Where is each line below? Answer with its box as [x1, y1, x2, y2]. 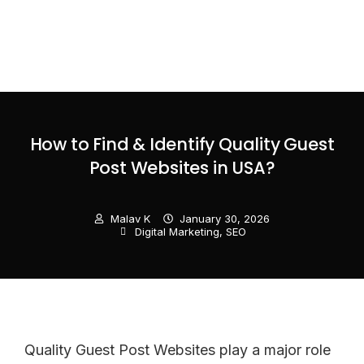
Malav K [110, 211, 150, 225]
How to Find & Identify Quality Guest [29, 132, 335, 156]
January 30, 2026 [180, 211, 270, 225]
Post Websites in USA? [89, 155, 275, 180]
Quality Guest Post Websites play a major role [24, 340, 331, 358]
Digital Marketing [134, 224, 219, 238]
